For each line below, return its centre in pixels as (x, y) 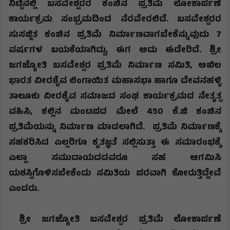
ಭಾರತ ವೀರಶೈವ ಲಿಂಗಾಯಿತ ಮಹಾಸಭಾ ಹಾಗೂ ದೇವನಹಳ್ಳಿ (115, 81)
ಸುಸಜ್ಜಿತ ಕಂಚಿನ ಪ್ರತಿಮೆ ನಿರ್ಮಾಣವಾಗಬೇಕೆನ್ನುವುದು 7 (115, 35)
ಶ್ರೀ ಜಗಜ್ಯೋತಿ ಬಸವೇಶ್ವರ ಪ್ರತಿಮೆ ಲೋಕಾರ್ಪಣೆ (115, 220)
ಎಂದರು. (24, 189)
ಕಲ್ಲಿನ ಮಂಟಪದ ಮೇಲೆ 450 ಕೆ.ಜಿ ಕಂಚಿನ (131, 112)
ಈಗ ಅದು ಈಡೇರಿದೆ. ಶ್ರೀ (169, 51)
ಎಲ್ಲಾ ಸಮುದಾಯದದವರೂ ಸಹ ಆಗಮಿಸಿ (115, 158)
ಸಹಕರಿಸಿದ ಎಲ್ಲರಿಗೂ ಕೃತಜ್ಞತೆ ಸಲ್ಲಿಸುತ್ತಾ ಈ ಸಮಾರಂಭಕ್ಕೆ (115, 143)
